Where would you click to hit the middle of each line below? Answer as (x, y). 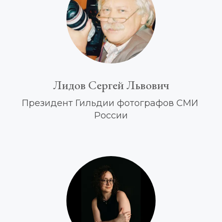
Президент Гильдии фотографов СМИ (110, 103)
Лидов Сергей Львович (111, 85)
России (111, 115)
